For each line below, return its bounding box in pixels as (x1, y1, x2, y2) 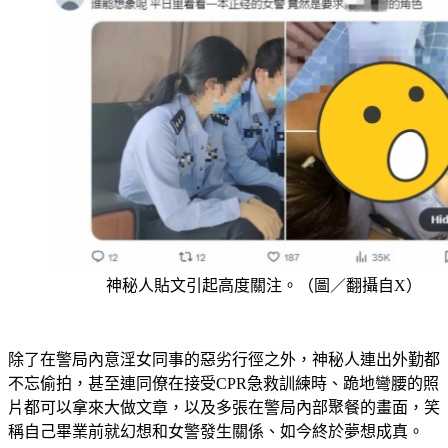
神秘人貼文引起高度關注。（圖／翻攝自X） (106, 301, 422, 319)
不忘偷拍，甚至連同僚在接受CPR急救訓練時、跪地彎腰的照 (8, 399, 439, 417)
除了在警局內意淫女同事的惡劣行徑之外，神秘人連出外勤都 (8, 375, 440, 393)
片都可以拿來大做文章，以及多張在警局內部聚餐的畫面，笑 (8, 423, 440, 441)
